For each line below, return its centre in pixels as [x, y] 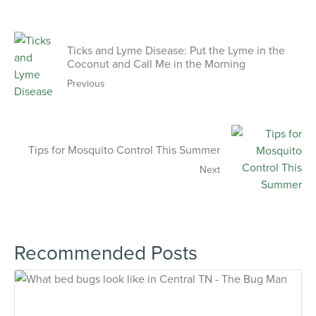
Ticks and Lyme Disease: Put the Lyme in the [176, 50]
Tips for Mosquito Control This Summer [124, 150]
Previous [86, 83]
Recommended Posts [106, 253]
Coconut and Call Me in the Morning [156, 63]
